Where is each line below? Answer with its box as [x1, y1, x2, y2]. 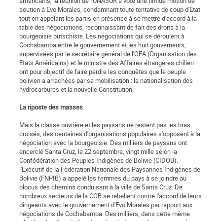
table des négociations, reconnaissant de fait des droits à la [19, 23, 185, 32]
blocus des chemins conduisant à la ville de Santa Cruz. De [19, 183, 183, 192]
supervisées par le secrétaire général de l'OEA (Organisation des [19, 49, 197, 59]
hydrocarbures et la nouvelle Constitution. [19, 85, 134, 94]
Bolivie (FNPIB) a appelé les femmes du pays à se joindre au [19, 174, 186, 183]
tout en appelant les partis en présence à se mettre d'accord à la [19, 14, 197, 23]
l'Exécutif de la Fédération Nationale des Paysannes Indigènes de [19, 165, 200, 174]
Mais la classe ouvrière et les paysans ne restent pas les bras [19, 120, 190, 130]
